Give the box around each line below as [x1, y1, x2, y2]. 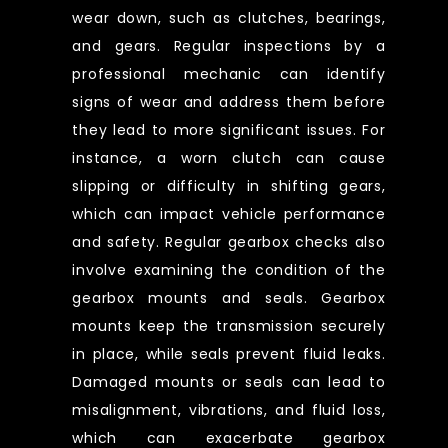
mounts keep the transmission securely [72, 315, 386, 336]
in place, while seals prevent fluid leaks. [72, 343, 386, 364]
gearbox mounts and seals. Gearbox [72, 287, 386, 308]
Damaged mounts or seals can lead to [72, 371, 386, 392]
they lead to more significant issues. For [72, 119, 386, 140]
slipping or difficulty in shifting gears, [72, 175, 386, 196]
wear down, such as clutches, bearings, [72, 7, 386, 28]
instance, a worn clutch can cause [72, 147, 386, 168]
